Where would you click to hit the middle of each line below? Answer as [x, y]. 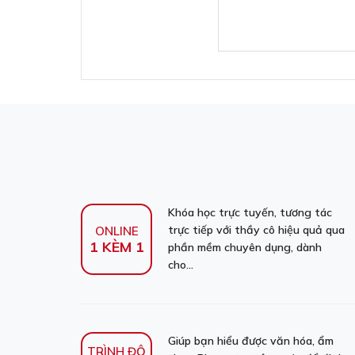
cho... [181, 265]
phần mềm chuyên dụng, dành [245, 247]
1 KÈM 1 [116, 247]
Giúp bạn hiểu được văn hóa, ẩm [251, 341]
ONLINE [116, 231]
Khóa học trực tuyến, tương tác [250, 212]
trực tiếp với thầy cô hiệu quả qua [256, 230]
